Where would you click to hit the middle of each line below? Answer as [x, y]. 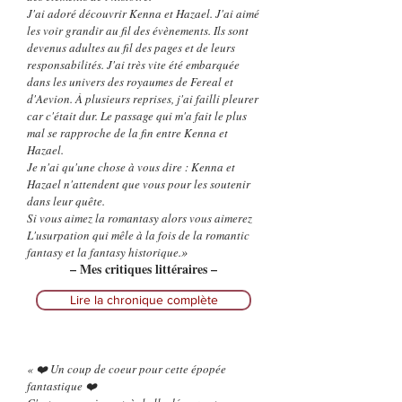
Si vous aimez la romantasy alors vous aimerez [140, 218]
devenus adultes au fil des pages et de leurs [131, 48]
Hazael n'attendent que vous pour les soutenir [139, 184]
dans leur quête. [66, 201]
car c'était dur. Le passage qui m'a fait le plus [137, 116]
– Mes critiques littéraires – [144, 269]
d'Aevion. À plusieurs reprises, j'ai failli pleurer [143, 99]
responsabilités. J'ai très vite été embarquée [133, 65]
